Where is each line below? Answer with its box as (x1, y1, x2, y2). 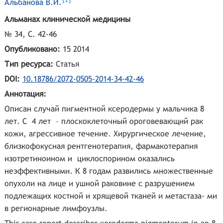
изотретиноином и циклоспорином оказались (4, 154, 175, 164)
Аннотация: (4, 89, 46, 99)
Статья (55, 59, 79, 69)
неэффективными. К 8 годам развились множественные (4, 166, 213, 176)
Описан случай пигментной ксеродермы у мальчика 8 (4, 104, 204, 114)
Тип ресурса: (4, 59, 56, 69)
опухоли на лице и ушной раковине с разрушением (4, 179, 195, 189)
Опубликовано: (4, 44, 63, 54)
